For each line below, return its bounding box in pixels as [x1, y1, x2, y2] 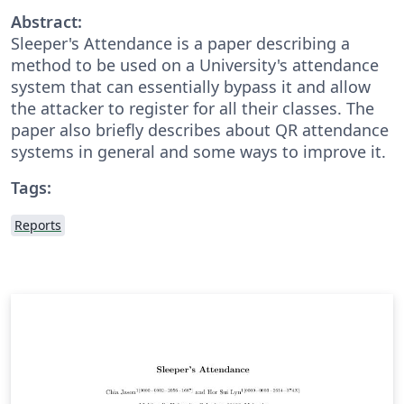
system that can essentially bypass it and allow [11, 75, 371, 97]
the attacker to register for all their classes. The [11, 96, 374, 119]
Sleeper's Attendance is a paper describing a [11, 32, 350, 54]
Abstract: [11, 10, 82, 32]
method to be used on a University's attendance [11, 53, 379, 76]
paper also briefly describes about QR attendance [11, 118, 389, 141]
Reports [14, 216, 61, 234]
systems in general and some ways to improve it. [11, 140, 386, 162]
